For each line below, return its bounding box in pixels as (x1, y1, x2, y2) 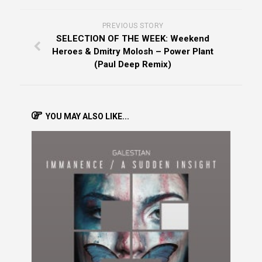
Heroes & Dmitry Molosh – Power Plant (52, 46, 213, 57)
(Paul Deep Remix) (94, 59, 171, 70)
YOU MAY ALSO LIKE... (46, 112, 129, 122)
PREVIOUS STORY (102, 22, 164, 30)
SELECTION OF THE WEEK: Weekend (56, 33, 209, 44)
